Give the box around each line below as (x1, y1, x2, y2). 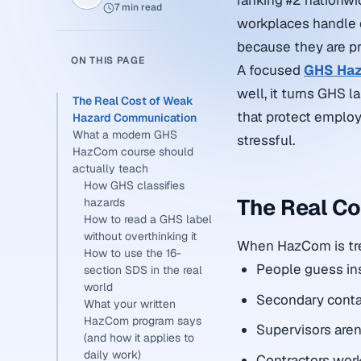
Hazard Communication (73, 110, 197, 125)
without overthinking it (84, 229, 197, 243)
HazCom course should (73, 144, 193, 159)
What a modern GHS (73, 127, 177, 142)
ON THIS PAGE (71, 54, 145, 67)
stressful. (237, 131, 295, 149)
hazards (84, 195, 125, 210)
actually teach (73, 161, 148, 176)
